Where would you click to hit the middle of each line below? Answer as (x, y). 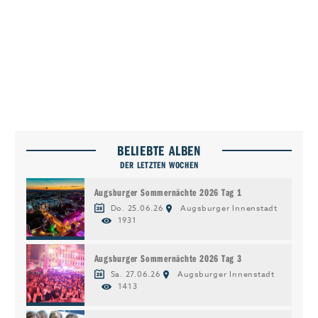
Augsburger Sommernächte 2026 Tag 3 (168, 258)
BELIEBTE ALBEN (159, 150)
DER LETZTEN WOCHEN (159, 164)
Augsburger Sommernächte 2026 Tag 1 (168, 192)
